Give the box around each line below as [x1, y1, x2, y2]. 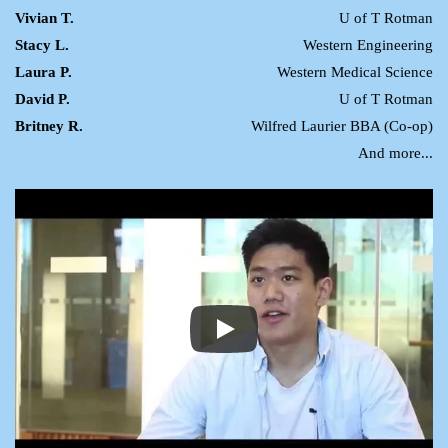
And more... [358, 144, 433, 161]
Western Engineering [303, 36, 433, 53]
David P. [15, 90, 70, 107]
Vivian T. [15, 9, 74, 26]
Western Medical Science [277, 63, 433, 80]
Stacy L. [15, 36, 69, 53]
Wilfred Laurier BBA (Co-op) [251, 117, 433, 134]
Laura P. [15, 63, 72, 80]
